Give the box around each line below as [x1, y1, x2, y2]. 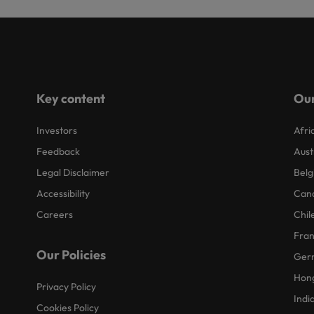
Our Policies [36, 246, 107, 263]
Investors [36, 123, 78, 137]
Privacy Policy [36, 280, 97, 293]
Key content [36, 90, 106, 107]
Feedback [36, 144, 81, 158]
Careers [36, 207, 74, 221]
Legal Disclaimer [36, 165, 110, 179]
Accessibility [36, 186, 90, 200]
